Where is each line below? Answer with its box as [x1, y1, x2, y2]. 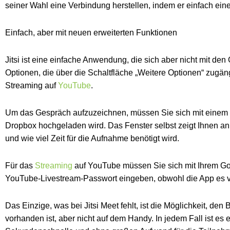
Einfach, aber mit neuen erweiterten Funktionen [5, 28, 177, 37]
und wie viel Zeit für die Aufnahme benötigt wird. [5, 133, 179, 143]
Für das [5, 161, 35, 170]
